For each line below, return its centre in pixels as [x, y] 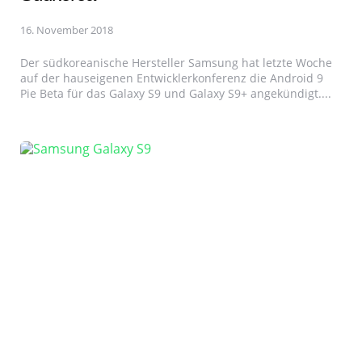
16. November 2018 [67, 29]
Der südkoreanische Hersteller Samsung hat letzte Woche [176, 62]
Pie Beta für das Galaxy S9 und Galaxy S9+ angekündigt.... [176, 93]
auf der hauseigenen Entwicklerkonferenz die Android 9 [172, 78]
